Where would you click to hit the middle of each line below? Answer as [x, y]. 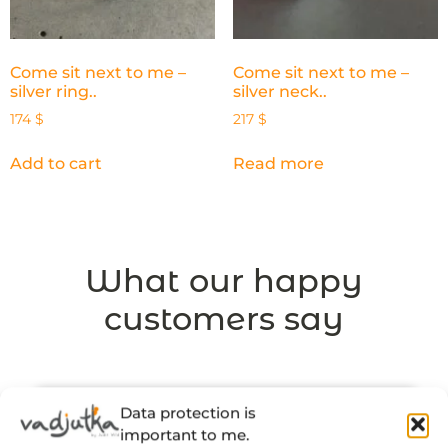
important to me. [184, 435]
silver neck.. [279, 91]
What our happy [224, 281]
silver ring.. [53, 91]
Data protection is [188, 413]
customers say [224, 319]
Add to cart [56, 163]
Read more [278, 163]
